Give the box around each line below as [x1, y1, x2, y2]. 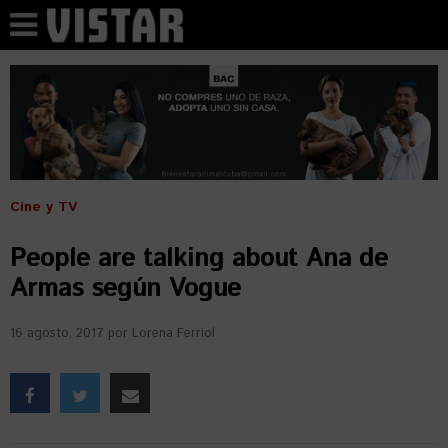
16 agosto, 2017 [10, 324, 104, 343]
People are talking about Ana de [10, 240, 388, 277]
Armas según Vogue [10, 270, 241, 307]
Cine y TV [10, 197, 77, 217]
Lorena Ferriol [132, 324, 215, 343]
